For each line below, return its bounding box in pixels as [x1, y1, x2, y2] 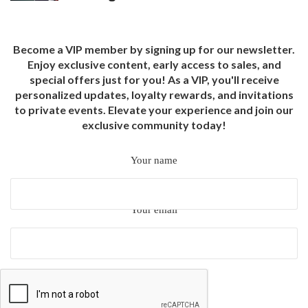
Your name [131, 155, 177, 166]
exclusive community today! [82, 118, 226, 132]
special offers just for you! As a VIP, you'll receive [29, 73, 279, 87]
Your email [131, 204, 177, 216]
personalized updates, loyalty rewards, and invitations [14, 88, 294, 102]
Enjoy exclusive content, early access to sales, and [27, 58, 281, 71]
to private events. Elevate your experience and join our [14, 103, 294, 117]
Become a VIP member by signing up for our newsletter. [13, 43, 295, 56]
